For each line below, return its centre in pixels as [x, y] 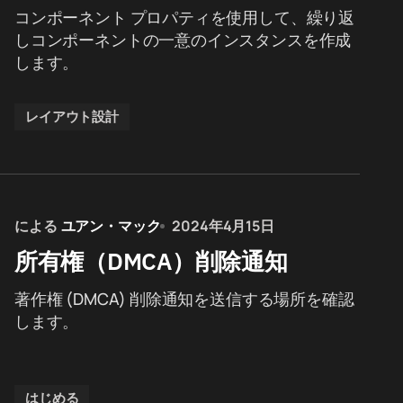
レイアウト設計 [72, 116]
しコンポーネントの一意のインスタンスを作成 [183, 40]
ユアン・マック [111, 226]
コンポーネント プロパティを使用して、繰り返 [185, 17]
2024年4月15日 [223, 226]
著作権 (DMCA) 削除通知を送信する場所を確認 [184, 299]
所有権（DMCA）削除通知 [151, 261]
